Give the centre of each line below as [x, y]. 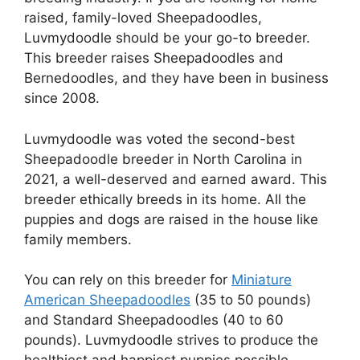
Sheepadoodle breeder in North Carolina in [163, 159]
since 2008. [62, 98]
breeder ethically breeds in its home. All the [165, 199]
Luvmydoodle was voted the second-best [160, 139]
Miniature [262, 280]
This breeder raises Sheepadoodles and [154, 58]
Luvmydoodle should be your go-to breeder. [167, 38]
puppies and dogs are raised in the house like [171, 219]
